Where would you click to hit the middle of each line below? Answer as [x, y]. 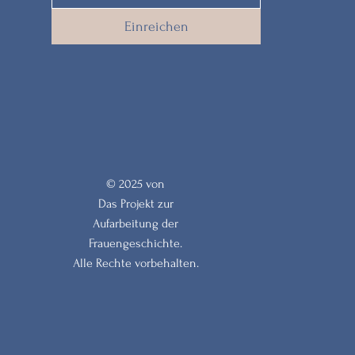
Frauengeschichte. [136, 243]
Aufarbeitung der [136, 223]
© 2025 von [136, 184]
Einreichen [156, 27]
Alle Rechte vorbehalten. [136, 263]
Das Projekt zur [136, 204]
